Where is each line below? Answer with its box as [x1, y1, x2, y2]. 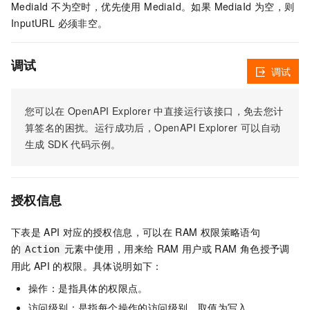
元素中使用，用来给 [64, 241, 154, 256]
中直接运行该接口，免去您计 [154, 104, 284, 118]
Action [25, 244, 60, 255]
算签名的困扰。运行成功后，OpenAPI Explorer [25, 120, 238, 135]
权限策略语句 [200, 225, 261, 239]
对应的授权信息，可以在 [62, 225, 173, 239]
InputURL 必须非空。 [11, 16, 108, 30]
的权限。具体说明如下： [53, 259, 163, 273]
